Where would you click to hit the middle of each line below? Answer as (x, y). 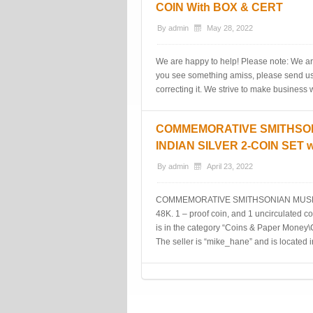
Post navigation (191, 288)
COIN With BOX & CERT (219, 7)
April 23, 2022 (230, 166)
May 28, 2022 (230, 28)
